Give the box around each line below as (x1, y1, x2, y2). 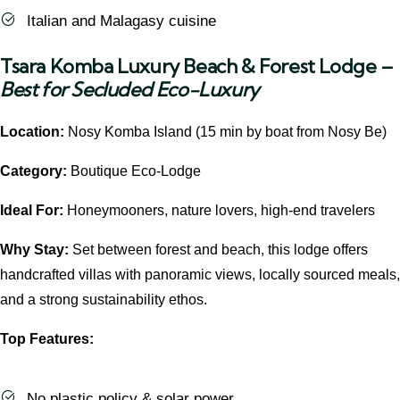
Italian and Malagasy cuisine (27, 12, 216, 30)
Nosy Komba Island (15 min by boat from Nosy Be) (64, 124, 387, 140)
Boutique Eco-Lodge (67, 163, 201, 179)
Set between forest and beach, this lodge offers (69, 242, 368, 258)
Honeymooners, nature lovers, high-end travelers (63, 203, 375, 219)
